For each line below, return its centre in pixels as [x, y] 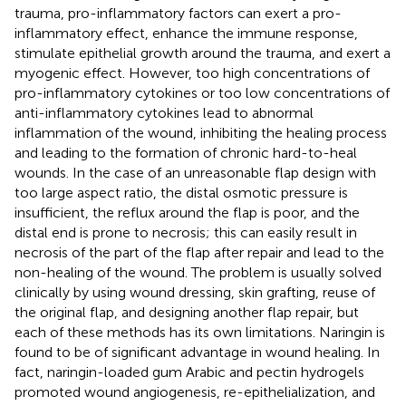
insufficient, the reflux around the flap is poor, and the [187, 212]
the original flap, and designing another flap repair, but [187, 312]
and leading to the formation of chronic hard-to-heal [186, 152]
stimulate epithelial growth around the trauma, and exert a [203, 53]
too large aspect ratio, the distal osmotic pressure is [181, 192]
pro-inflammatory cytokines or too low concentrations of [202, 92]
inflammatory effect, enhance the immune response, [186, 33]
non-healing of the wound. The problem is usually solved [198, 272]
